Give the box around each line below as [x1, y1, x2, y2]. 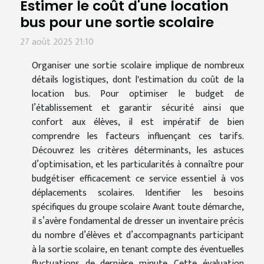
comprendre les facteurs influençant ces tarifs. [32, 128, 244, 144]
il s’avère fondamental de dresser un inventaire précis [32, 213, 244, 229]
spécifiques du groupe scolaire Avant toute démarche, [32, 199, 244, 215]
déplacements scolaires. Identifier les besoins [32, 184, 244, 201]
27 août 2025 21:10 [20, 34, 94, 50]
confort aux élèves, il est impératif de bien [32, 114, 244, 130]
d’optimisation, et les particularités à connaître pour [32, 156, 244, 173]
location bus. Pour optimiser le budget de [32, 85, 244, 102]
